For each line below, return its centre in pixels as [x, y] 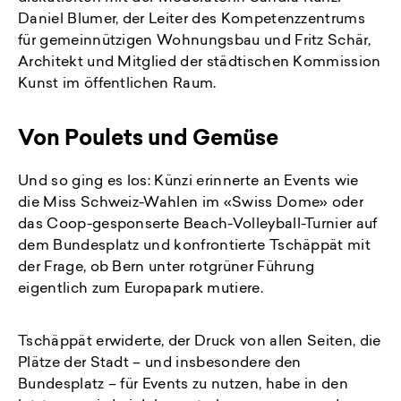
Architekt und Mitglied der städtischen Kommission [200, 63]
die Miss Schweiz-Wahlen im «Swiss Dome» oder [191, 204]
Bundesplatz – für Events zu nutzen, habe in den [183, 385]
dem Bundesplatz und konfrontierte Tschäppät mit [195, 247]
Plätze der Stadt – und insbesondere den [160, 364]
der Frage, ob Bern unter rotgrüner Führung [166, 268]
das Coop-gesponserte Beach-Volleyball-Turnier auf [198, 225]
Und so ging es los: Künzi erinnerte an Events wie [188, 182]
